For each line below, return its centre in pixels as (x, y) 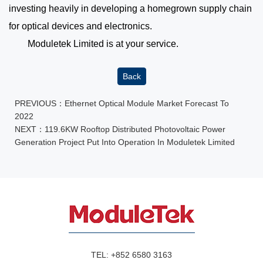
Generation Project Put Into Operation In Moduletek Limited (125, 142)
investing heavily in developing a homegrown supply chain (130, 9)
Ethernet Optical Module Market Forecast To (147, 103)
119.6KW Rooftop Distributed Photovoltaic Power (135, 129)
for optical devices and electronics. (80, 26)
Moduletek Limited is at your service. (94, 44)
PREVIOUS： (40, 103)
